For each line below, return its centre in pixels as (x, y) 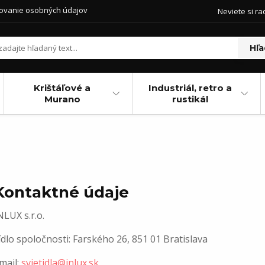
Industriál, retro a (190, 88)
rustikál (190, 99)
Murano (62, 99)
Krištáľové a (62, 88)
